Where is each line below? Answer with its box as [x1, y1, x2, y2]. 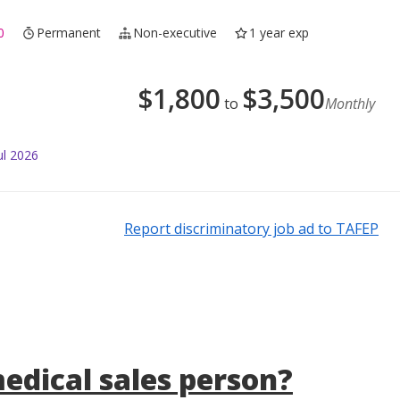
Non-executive [133, 24, 218, 42]
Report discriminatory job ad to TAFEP [124, 219, 379, 239]
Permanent [37, 24, 102, 42]
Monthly [325, 94, 375, 114]
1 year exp [249, 24, 310, 42]
